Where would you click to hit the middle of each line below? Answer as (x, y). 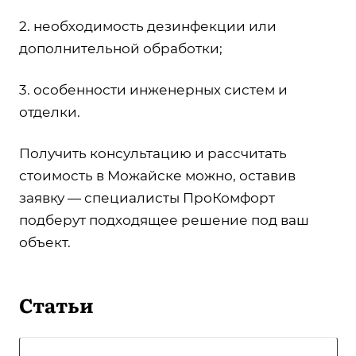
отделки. (50, 112)
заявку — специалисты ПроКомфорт (147, 197)
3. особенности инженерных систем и (153, 89)
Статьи (56, 304)
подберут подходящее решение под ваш (164, 220)
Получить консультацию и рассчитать (153, 153)
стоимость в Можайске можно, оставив (157, 175)
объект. (45, 242)
